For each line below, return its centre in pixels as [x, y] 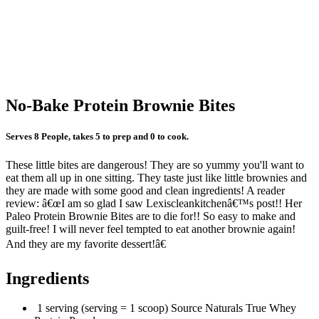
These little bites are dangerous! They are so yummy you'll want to [155, 164]
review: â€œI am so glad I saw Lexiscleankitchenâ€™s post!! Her [154, 203]
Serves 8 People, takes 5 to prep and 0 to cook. [97, 137]
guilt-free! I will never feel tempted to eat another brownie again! [151, 229]
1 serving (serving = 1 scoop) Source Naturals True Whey [165, 308]
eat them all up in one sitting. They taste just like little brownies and [156, 177]
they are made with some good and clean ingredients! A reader [145, 190]
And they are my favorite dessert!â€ [86, 244]
